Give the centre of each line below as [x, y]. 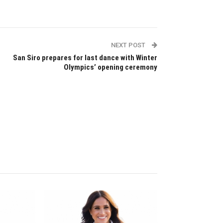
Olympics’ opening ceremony [110, 67]
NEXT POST [129, 45]
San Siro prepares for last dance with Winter [85, 58]
